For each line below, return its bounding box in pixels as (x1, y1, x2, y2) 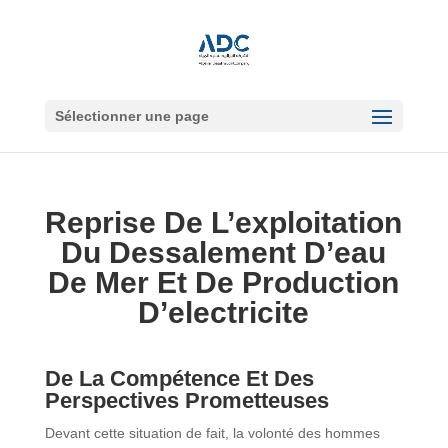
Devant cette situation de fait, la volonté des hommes (44, 425, 380, 441)
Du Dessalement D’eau (61, 236, 387, 269)
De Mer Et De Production (48, 266, 400, 299)
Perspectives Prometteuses (44, 388, 329, 413)
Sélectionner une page (54, 108, 209, 124)
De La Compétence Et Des (44, 366, 314, 391)
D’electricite (138, 296, 310, 329)
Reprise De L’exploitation (45, 206, 403, 239)
